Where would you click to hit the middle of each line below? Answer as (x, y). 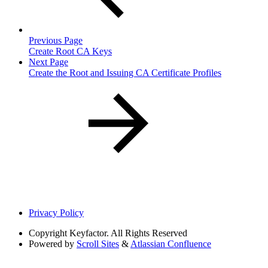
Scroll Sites (98, 243)
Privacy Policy (56, 212)
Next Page (48, 62)
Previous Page (56, 40)
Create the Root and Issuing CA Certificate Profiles (125, 72)
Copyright (48, 233)
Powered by (51, 243)
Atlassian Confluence (171, 243)
